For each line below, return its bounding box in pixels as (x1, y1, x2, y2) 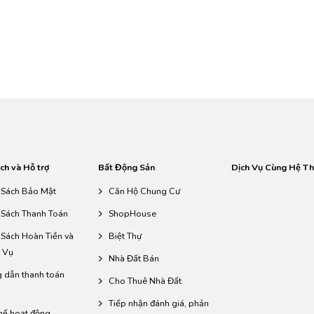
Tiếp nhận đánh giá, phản (108, 296, 209, 309)
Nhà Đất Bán (108, 252, 159, 264)
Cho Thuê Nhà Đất (108, 274, 182, 287)
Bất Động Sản (97, 161, 155, 173)
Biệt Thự (108, 229, 142, 242)
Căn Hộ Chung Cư (108, 184, 180, 197)
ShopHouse (108, 207, 156, 219)
